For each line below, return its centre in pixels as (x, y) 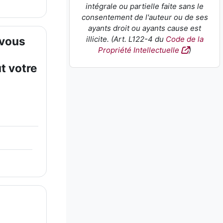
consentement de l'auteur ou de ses (145, 17)
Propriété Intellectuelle (139, 50)
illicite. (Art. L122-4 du (126, 39)
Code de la (184, 39)
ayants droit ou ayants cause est (145, 28)
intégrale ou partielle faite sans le (145, 6)
